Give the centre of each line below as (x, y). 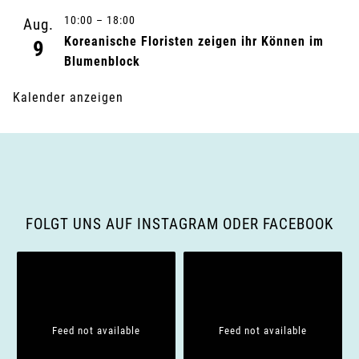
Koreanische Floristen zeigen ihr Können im (194, 41)
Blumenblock (102, 61)
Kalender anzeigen (68, 97)
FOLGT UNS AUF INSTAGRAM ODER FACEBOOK (179, 224)
